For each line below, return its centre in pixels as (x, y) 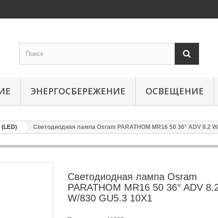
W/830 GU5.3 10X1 (110, 198)
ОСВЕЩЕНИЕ (175, 91)
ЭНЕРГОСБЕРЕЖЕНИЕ (78, 91)
